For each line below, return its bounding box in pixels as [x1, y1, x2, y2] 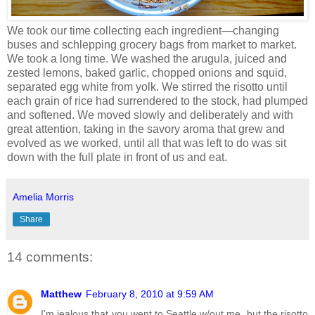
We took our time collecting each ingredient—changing [7, 25, 279, 37]
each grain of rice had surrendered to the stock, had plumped [7, 95, 308, 108]
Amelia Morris [13, 191, 74, 203]
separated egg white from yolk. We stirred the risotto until [7, 81, 288, 94]
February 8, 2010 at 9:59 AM [86, 288, 214, 300]
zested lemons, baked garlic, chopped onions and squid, [7, 67, 287, 79]
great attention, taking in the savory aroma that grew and [7, 123, 285, 136]
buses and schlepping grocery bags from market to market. [7, 39, 297, 51]
